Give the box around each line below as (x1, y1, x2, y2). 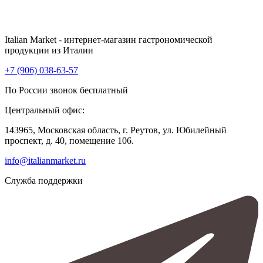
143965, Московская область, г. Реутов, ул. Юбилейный (5, 125, 227, 136)
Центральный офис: (5, 105, 85, 116)
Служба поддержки (5, 176, 83, 186)
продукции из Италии (5, 45, 93, 56)
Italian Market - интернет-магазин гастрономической (5, 35, 213, 45)
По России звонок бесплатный (5, 85, 128, 96)
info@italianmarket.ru (5, 156, 86, 166)
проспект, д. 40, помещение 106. (5, 136, 134, 146)
